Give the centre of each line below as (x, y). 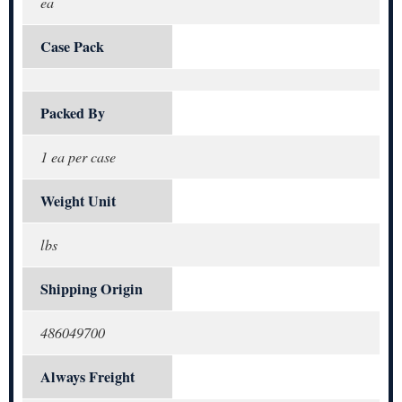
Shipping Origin (92, 289)
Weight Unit (78, 201)
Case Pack (72, 47)
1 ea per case (78, 157)
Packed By (73, 114)
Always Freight (87, 377)
